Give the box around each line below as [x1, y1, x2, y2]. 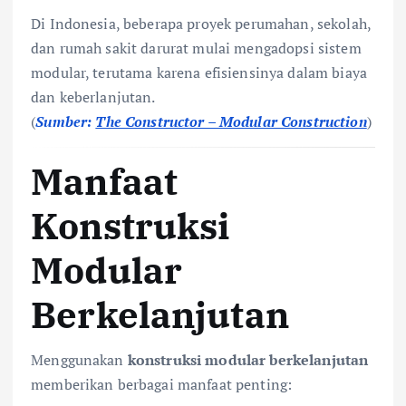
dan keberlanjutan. [31, 87, 156, 108]
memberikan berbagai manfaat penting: [31, 373, 293, 394]
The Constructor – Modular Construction [95, 111, 367, 132]
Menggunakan [31, 349, 128, 370]
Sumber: [35, 111, 96, 132]
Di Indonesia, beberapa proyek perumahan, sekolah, [31, 14, 371, 34]
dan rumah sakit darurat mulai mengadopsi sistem [31, 38, 362, 59]
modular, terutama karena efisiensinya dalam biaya [31, 63, 367, 83]
